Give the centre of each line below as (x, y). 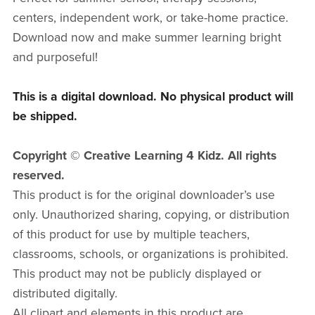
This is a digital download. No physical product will (153, 97)
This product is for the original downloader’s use (143, 195)
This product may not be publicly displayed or (137, 274)
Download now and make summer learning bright (147, 38)
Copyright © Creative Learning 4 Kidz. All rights (144, 156)
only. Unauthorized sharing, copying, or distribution (151, 215)
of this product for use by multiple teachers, (131, 235)
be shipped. (45, 117)
